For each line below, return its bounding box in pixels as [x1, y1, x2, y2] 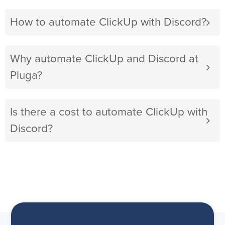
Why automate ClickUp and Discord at [10, 53, 198, 65]
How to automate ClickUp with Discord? [10, 17, 206, 29]
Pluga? [10, 70, 42, 82]
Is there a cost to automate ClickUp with [10, 106, 207, 119]
